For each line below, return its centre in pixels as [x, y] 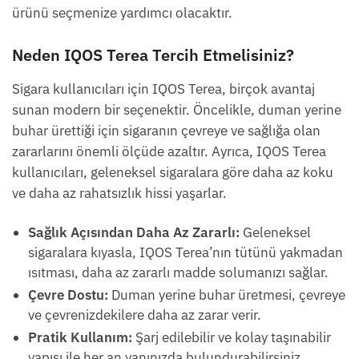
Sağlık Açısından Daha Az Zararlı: [134, 232]
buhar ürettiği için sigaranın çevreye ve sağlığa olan [166, 130]
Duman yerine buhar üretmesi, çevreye [227, 294]
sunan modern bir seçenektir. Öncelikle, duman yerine [177, 109]
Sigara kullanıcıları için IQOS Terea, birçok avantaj [163, 89]
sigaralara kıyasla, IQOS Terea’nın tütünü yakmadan [186, 252]
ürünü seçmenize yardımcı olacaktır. [122, 13]
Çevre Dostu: [68, 294]
